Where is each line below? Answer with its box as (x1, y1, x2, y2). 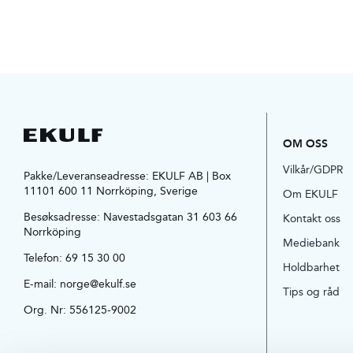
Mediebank (283, 234, 340, 252)
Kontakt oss (283, 210, 341, 228)
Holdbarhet (283, 258, 340, 277)
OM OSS (283, 133, 329, 153)
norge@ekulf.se (59, 275, 136, 293)
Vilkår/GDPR (283, 161, 344, 179)
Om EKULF (283, 185, 339, 203)
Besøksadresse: (23, 208, 103, 226)
